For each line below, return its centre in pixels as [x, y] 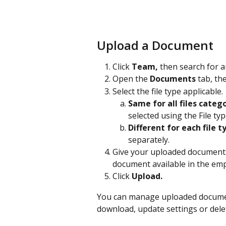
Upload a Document [155, 45]
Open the [131, 79]
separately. [150, 140]
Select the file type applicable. [169, 91]
